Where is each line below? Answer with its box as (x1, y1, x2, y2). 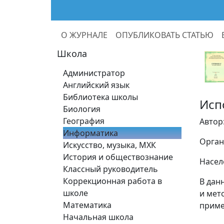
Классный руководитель (63, 163, 158, 174)
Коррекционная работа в (63, 175, 162, 186)
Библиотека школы (63, 91, 138, 102)
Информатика (63, 127, 118, 138)
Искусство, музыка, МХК (63, 139, 156, 150)
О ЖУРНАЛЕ (61, 29, 107, 40)
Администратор (63, 67, 125, 78)
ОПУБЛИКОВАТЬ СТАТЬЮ (115, 29, 213, 40)
